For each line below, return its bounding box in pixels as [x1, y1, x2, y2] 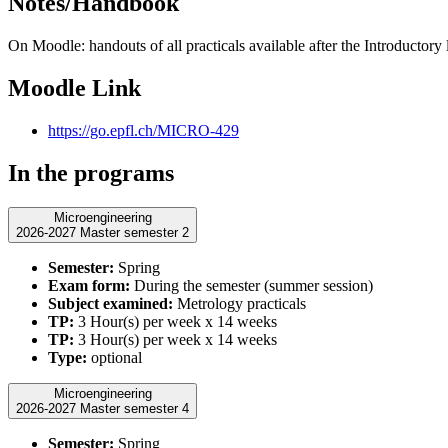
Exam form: [48, 276, 130, 294]
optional [87, 348, 142, 366]
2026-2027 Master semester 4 [80, 400, 189, 416]
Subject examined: [48, 294, 173, 312]
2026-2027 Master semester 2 [80, 224, 189, 240]
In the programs [8, 159, 174, 186]
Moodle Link [8, 75, 141, 102]
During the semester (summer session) [130, 276, 373, 294]
